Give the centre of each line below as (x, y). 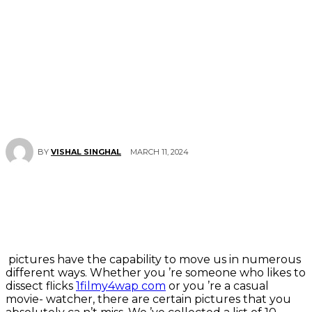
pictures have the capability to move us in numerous (153, 260)
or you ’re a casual (217, 286)
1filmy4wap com (121, 286)
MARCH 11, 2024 (159, 151)
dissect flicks (41, 286)
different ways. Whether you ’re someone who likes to (156, 273)
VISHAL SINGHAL (86, 152)
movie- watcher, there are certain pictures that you (148, 299)
